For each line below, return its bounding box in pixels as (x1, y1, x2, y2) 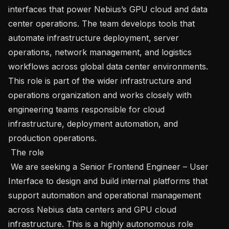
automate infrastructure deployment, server (8, 32, 179, 43)
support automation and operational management (8, 190, 201, 200)
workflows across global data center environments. (8, 61, 208, 72)
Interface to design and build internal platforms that (8, 175, 208, 186)
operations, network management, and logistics (8, 47, 192, 57)
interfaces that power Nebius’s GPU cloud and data (8, 4, 208, 14)
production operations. (8, 132, 97, 143)
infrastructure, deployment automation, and (8, 118, 178, 129)
